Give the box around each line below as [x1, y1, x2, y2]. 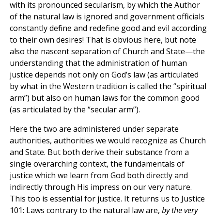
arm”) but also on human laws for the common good [10, 93, 200, 104]
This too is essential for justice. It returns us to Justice [10, 193, 205, 204]
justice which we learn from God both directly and [10, 170, 188, 181]
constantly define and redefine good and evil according [10, 23, 207, 34]
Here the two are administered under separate [10, 124, 179, 135]
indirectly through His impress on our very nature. [10, 182, 192, 193]
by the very [162, 205, 198, 216]
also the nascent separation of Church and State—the [10, 46, 205, 57]
